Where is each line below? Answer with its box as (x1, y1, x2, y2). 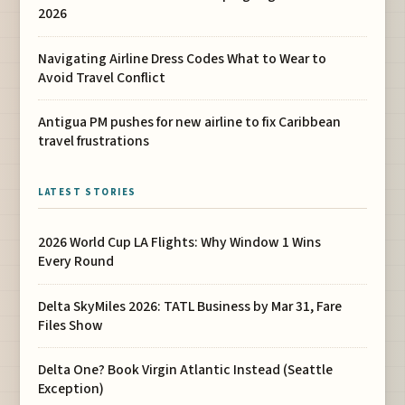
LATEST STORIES (38, 185, 137, 200)
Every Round (38, 251, 115, 272)
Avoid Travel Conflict (38, 67, 166, 88)
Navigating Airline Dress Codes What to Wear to (38, 48, 327, 69)
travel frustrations (38, 130, 150, 151)
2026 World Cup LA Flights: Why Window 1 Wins (38, 232, 322, 253)
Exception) (38, 378, 105, 399)
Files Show (38, 315, 104, 335)
